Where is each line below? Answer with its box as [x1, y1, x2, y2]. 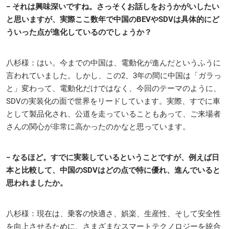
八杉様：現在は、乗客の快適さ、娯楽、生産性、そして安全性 [6, 209, 221, 218]
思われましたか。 [6, 178, 67, 188]
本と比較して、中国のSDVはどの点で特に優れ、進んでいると [6, 165, 220, 175]
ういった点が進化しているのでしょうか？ [6, 27, 152, 37]
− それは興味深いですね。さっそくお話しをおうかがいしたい [6, 2, 219, 11]
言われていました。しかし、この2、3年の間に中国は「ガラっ [6, 71, 221, 80]
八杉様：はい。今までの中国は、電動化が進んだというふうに [6, 58, 221, 67]
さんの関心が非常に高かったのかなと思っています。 [6, 122, 190, 131]
